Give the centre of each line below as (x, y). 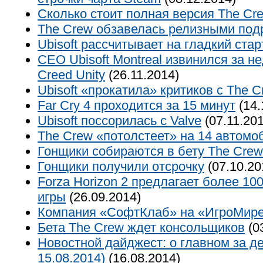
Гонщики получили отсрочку (121, 166)
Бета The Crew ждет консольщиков (141, 227)
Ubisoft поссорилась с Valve (119, 121)
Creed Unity (71, 75)
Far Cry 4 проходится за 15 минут (136, 105)
